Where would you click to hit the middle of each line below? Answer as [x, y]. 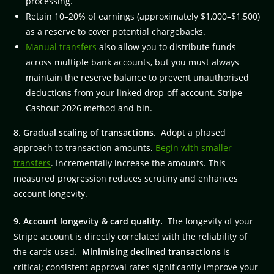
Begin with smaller [194, 147]
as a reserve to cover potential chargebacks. [116, 31]
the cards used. [48, 251]
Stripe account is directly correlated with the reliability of [131, 236]
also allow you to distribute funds [167, 46]
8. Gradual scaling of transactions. [87, 132]
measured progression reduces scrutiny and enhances [126, 178]
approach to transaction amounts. [85, 147]
